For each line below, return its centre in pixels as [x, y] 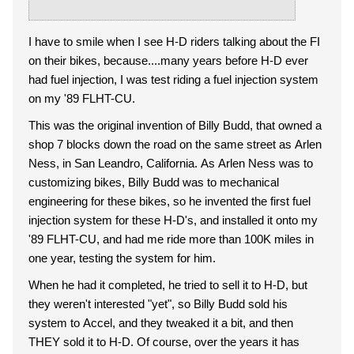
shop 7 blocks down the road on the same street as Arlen [175, 144]
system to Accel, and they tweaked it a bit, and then [161, 323]
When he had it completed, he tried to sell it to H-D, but [168, 285]
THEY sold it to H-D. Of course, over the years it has [164, 342]
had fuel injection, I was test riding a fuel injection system [173, 79]
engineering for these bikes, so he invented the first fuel [169, 201]
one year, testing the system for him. [122, 258]
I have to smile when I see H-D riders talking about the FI [174, 41]
